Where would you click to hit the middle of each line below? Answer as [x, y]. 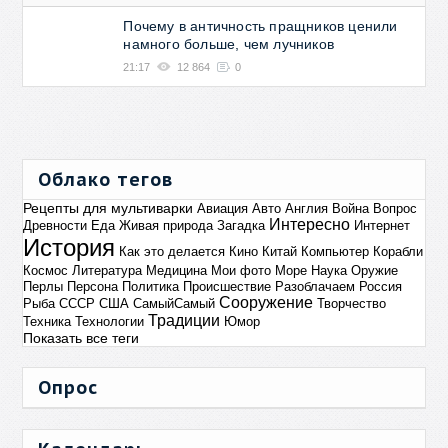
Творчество [352, 303]
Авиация [223, 208]
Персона [93, 286]
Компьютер [335, 251]
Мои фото [241, 270]
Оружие [375, 270]
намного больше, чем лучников [229, 43]
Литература [107, 270]
